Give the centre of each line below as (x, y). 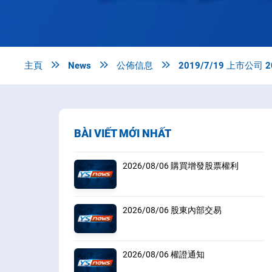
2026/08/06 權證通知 (164, 255)
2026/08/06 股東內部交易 (172, 210)
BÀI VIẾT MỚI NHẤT (123, 134)
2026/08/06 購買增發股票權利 (181, 166)
